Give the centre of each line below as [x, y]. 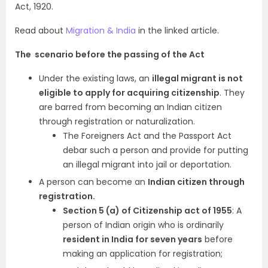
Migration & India [101, 31]
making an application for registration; [143, 254]
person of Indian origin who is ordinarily [143, 225]
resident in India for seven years [133, 239]
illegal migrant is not [197, 78]
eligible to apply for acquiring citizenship [129, 93]
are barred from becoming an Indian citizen [130, 107]
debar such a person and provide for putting [156, 150]
